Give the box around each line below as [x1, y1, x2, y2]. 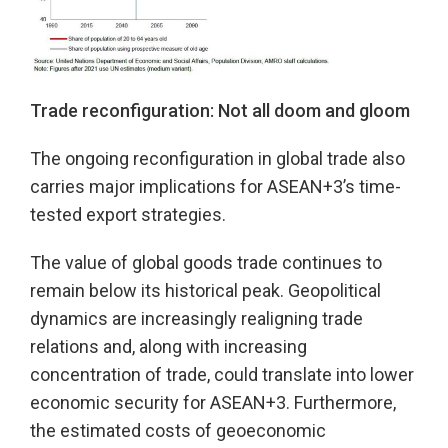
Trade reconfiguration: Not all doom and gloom [30, 99, 410, 121]
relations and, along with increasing [30, 335, 307, 357]
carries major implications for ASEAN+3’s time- [30, 175, 401, 197]
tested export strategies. [30, 203, 226, 225]
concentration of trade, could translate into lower [30, 363, 414, 385]
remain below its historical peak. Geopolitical [30, 279, 381, 301]
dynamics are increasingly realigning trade [30, 307, 363, 329]
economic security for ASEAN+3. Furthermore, [30, 391, 396, 413]
